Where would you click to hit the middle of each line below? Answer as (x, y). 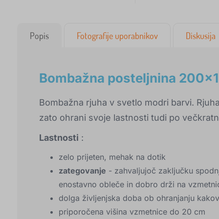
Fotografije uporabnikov (117, 36)
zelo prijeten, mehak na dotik (112, 157)
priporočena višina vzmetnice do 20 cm (132, 212)
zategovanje (82, 171)
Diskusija (201, 36)
